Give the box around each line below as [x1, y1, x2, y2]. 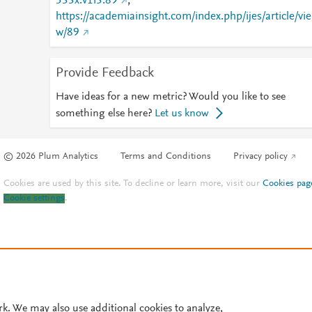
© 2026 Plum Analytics [3, 152, 99, 162]
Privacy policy [233, 152, 288, 162]
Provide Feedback [55, 66, 154, 80]
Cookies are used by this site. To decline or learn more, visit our [3, 179, 263, 189]
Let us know [154, 108, 209, 119]
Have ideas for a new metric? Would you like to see [55, 91, 286, 102]
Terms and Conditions [120, 152, 212, 162]
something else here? [55, 108, 152, 119]
